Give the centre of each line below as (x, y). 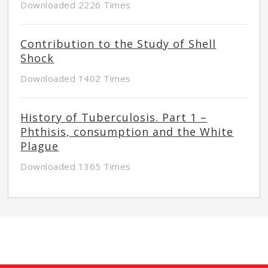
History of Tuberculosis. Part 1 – (114, 118)
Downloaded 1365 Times (76, 167)
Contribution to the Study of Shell (118, 44)
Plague (40, 146)
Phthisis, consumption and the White (127, 132)
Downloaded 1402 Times (76, 79)
